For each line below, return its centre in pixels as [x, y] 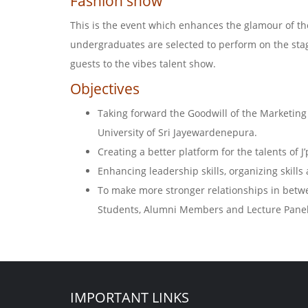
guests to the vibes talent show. [143, 64]
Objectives [105, 89]
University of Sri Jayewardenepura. [177, 132]
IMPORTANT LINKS [130, 297]
